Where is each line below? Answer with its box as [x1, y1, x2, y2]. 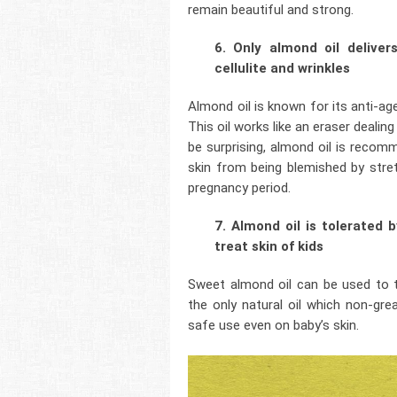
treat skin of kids [214, 238, 324, 255]
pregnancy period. [188, 180, 292, 197]
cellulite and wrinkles [214, 60, 351, 77]
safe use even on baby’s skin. [188, 317, 360, 334]
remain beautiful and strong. [188, 2, 354, 19]
